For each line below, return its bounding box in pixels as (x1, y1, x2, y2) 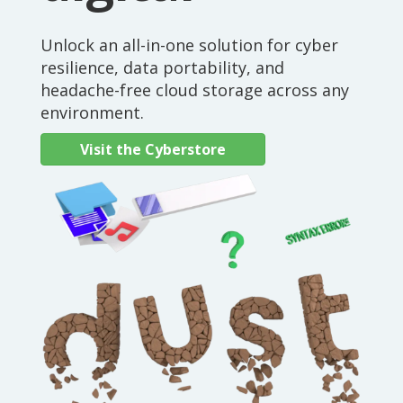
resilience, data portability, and (40, 56, 284, 78)
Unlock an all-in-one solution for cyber (40, 33, 338, 56)
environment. (40, 101, 144, 123)
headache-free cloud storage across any (40, 78, 349, 101)
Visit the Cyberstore (80, 139, 226, 159)
